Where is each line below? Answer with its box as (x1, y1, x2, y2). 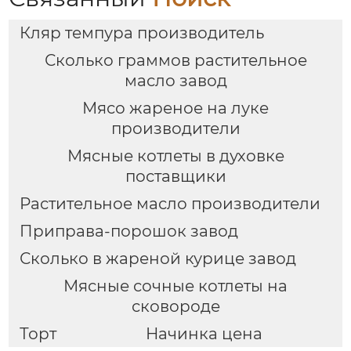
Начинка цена (146, 324, 263, 343)
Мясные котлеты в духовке (67, 147, 284, 166)
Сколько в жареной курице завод (19, 249, 296, 269)
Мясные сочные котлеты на (63, 277, 288, 296)
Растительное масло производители (19, 194, 320, 214)
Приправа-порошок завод (19, 222, 238, 241)
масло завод (124, 71, 227, 91)
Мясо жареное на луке (82, 99, 269, 118)
